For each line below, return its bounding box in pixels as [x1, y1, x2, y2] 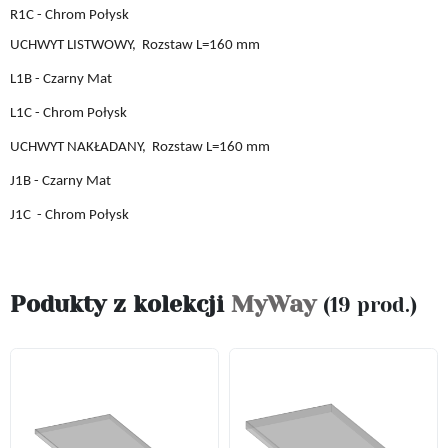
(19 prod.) [323, 292, 417, 317]
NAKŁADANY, [67, 139, 149, 155]
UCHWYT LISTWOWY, [10, 37, 139, 53]
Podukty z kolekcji [10, 290, 231, 318]
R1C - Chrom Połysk [10, 7, 129, 23]
